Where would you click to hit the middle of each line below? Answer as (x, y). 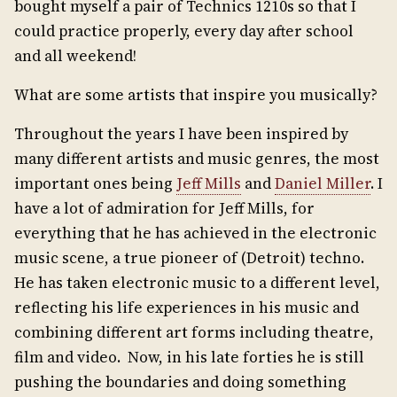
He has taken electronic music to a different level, (197, 283)
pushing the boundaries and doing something (180, 382)
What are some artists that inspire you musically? (196, 95)
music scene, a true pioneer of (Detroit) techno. (191, 258)
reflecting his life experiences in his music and (187, 308)
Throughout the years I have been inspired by (181, 134)
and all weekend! (75, 56)
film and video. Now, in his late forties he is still (189, 358)
